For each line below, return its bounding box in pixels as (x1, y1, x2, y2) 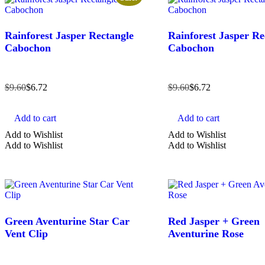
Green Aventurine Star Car (5, 215, 130, 227)
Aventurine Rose (167, 227, 244, 240)
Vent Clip (5, 227, 48, 240)
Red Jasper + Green (167, 215, 260, 227)
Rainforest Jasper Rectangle (5, 30, 134, 42)
